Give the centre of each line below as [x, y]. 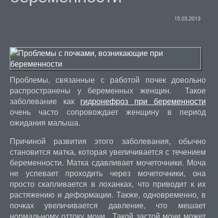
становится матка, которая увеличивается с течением [108, 152]
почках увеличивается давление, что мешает [108, 205]
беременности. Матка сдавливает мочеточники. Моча [108, 162]
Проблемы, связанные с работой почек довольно [108, 80]
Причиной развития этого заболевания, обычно [108, 141]
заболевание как [45, 101]
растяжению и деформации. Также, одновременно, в [108, 194]
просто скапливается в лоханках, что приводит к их [108, 184]
